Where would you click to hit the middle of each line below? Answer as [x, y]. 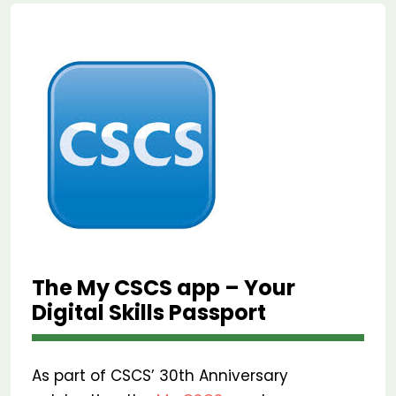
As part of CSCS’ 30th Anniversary [160, 376]
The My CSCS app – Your [164, 288]
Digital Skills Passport [149, 312]
